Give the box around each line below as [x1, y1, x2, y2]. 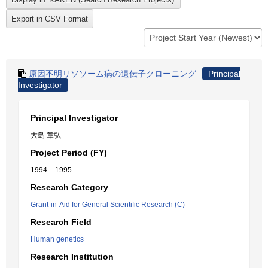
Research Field [31, 217, 92, 227]
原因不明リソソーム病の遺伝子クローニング [29, 69, 196, 78]
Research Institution [31, 252, 114, 261]
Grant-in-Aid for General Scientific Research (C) [31, 200, 185, 209]
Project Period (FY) [31, 148, 107, 157]
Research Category [31, 182, 108, 192]
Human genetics [31, 235, 84, 243]
